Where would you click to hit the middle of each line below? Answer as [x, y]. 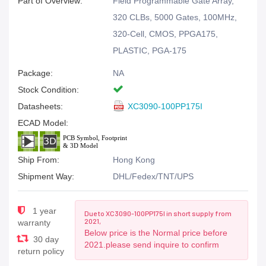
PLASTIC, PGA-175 [150, 50]
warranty [34, 223]
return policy [41, 251]
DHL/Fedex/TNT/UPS [153, 176]
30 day [45, 239]
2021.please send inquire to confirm [152, 245]
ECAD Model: [43, 123]
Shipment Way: [46, 176]
